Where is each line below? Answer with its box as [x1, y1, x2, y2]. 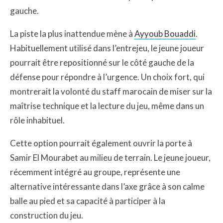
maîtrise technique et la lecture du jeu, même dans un [10, 101, 204, 111]
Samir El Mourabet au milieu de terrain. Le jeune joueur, [10, 152, 211, 163]
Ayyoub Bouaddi [134, 28, 196, 39]
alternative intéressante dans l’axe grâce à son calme [10, 181, 205, 192]
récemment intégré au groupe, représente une [10, 167, 180, 177]
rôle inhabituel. [10, 115, 65, 125]
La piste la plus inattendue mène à [10, 28, 134, 39]
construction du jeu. [10, 210, 83, 221]
